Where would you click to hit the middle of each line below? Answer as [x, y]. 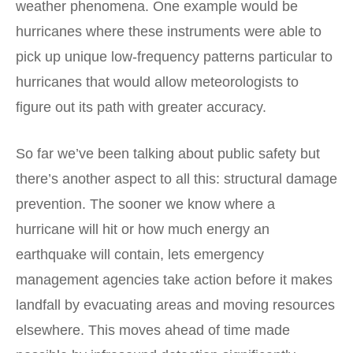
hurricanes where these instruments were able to [169, 31]
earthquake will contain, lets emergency [140, 254]
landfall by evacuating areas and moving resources [175, 305]
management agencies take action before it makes [174, 279]
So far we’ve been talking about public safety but [168, 153]
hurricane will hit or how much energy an [143, 229]
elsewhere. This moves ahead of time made [153, 330]
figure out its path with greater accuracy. [141, 107]
